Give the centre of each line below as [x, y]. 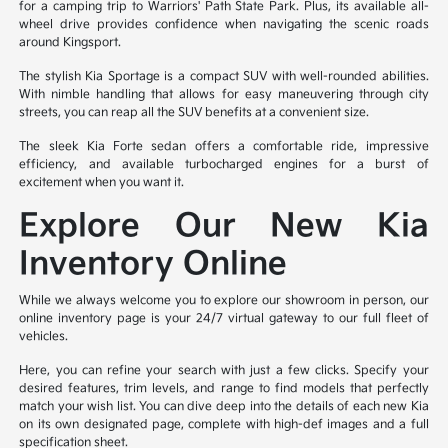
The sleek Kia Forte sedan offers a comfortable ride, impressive [224, 147]
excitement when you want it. [102, 183]
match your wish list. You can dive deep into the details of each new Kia [224, 407]
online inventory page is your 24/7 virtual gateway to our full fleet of [224, 319]
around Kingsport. [70, 43]
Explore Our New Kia [224, 227]
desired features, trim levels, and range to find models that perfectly [224, 389]
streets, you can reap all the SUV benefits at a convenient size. [194, 113]
